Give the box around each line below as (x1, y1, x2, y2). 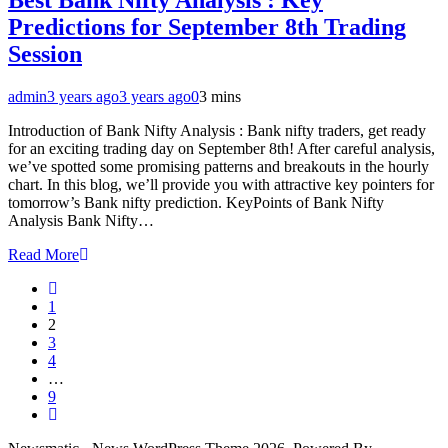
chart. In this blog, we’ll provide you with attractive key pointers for (8, 175, 434, 193)
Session (8, 40, 82, 67)
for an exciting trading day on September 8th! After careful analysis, (8, 139, 435, 157)
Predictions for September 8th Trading (8, 13, 406, 40)
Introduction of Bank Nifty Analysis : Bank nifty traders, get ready (8, 121, 426, 139)
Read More (8, 245, 79, 263)
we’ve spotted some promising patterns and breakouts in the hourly (8, 157, 429, 175)
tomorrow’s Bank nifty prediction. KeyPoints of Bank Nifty (8, 193, 384, 211)
